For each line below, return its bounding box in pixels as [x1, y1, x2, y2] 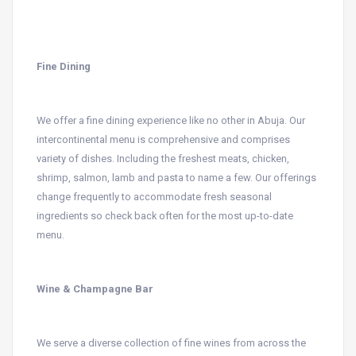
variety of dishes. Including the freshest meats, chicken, [37, 153, 289, 164]
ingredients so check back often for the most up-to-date [37, 210, 293, 222]
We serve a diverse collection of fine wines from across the [37, 337, 306, 349]
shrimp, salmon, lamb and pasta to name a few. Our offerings [37, 172, 316, 184]
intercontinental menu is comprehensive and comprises [37, 133, 290, 145]
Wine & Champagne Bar [37, 283, 153, 295]
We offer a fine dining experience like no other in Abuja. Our [37, 114, 305, 126]
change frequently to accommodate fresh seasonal [37, 191, 272, 203]
